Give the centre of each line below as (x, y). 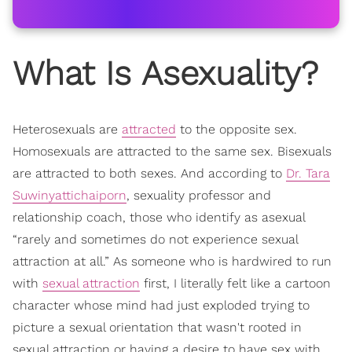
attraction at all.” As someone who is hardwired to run (172, 261)
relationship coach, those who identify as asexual (159, 217)
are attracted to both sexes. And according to (149, 173)
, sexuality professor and (199, 195)
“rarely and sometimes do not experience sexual (155, 239)
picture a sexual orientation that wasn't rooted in (157, 327)
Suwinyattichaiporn (70, 195)
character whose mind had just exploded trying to (161, 305)
